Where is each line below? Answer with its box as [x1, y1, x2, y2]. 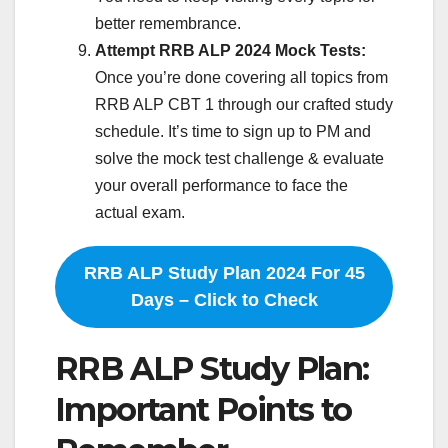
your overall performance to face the [95, 177, 348, 195]
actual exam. [95, 204, 185, 222]
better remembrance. [95, 15, 241, 33]
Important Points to [55, 390, 352, 430]
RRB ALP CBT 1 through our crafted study [95, 96, 393, 114]
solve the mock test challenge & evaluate [95, 150, 384, 168]
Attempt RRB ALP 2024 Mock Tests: [95, 42, 366, 60]
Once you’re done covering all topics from [95, 69, 388, 87]
